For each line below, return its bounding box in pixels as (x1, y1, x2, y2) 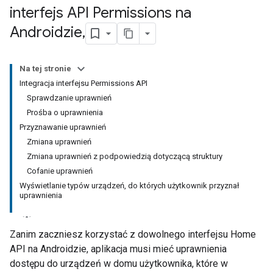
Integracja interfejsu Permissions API (19, 79, 147, 88)
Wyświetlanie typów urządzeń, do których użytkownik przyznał (19, 181, 239, 190)
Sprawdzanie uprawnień (27, 93, 112, 102)
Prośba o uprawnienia (27, 108, 103, 117)
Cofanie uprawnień (27, 166, 93, 175)
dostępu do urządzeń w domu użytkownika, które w (10, 258, 228, 269)
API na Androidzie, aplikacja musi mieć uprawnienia (10, 243, 227, 255)
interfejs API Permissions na (10, 4, 191, 22)
